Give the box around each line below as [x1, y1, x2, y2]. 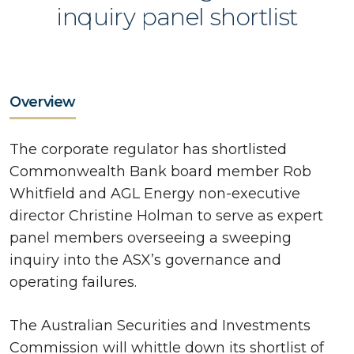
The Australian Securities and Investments [9, 316, 311, 334]
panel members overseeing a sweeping [9, 228, 292, 247]
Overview [9, 92, 77, 111]
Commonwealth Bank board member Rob [9, 162, 311, 180]
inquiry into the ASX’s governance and [9, 250, 281, 269]
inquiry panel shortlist [56, 2, 298, 32]
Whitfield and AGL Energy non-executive [9, 184, 300, 202]
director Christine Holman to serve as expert [9, 206, 323, 224]
